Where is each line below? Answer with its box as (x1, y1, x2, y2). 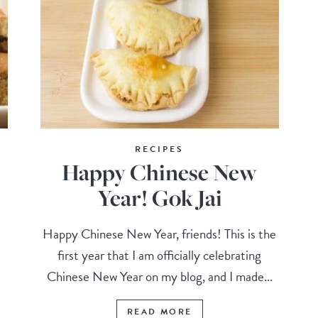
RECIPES (135, 143, 185, 156)
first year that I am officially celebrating (57, 245, 262, 266)
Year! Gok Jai (97, 182, 222, 214)
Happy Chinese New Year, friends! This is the (43, 224, 277, 245)
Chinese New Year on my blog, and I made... (46, 266, 273, 287)
